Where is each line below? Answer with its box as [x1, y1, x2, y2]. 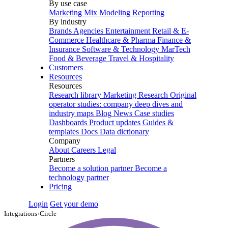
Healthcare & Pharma [86, 36, 155, 44]
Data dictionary [100, 127, 149, 136]
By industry [49, 17, 87, 26]
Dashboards [49, 118, 87, 127]
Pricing [49, 182, 72, 191]
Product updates [89, 118, 140, 127]
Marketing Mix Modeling [49, 8, 130, 17]
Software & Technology [82, 45, 159, 53]
